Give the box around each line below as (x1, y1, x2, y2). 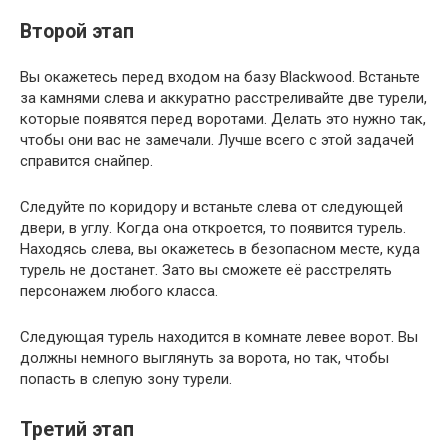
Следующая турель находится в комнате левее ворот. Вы (20, 328, 418, 346)
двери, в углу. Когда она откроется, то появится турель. (20, 219, 406, 237)
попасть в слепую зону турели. (20, 370, 232, 388)
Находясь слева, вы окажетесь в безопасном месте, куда (20, 240, 420, 258)
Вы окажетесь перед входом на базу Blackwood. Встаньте (20, 68, 420, 86)
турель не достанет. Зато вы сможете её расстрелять (20, 261, 392, 279)
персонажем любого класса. (20, 282, 218, 300)
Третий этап (20, 418, 134, 442)
